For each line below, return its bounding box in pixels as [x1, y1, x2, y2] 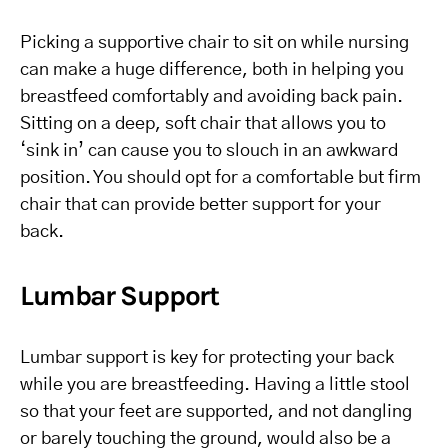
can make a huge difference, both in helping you [20, 61, 404, 80]
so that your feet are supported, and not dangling [20, 403, 412, 422]
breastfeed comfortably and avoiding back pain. [20, 88, 403, 107]
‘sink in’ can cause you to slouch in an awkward [20, 142, 398, 161]
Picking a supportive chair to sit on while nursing [20, 34, 409, 53]
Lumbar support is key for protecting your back [20, 349, 394, 368]
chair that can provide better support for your [20, 196, 381, 215]
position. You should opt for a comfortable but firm [20, 169, 421, 188]
